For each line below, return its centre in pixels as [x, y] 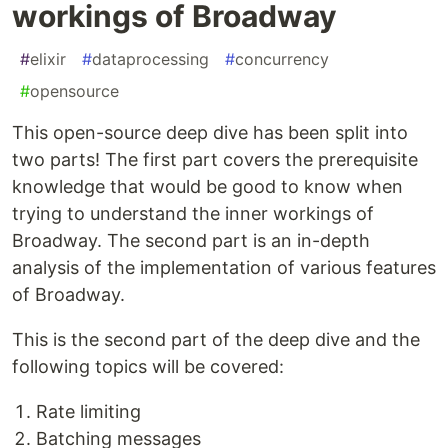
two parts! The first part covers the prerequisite [215, 160]
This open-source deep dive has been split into [210, 133]
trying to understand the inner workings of [193, 214]
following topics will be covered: [148, 367]
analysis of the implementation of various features [224, 268]
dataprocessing [150, 59]
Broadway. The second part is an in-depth [191, 241]
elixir [48, 59]
